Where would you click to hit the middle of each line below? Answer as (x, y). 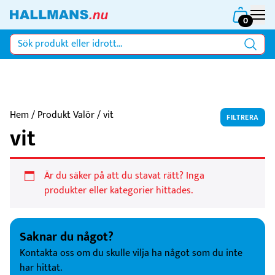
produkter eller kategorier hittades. (118, 191)
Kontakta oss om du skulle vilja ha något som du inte (131, 253)
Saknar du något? (67, 237)
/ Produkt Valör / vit (71, 115)
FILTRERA (243, 117)
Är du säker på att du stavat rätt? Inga (124, 176)
